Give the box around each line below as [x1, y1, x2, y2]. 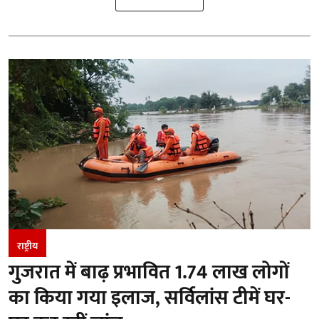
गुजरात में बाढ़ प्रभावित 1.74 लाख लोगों [9, 255, 289, 289]
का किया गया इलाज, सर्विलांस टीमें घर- [9, 281, 291, 315]
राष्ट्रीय [17, 237, 38, 254]
